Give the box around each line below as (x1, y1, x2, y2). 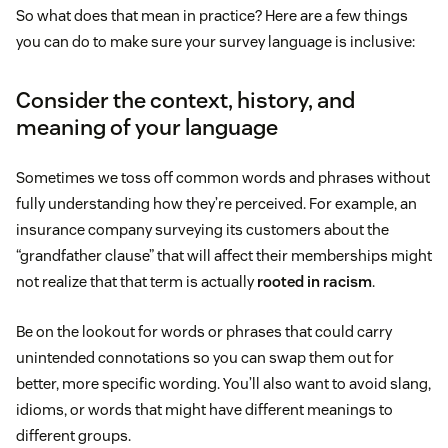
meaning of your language (16, 113, 278, 142)
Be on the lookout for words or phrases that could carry (16, 322, 392, 342)
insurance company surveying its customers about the (16, 220, 389, 240)
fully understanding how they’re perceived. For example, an (16, 194, 417, 214)
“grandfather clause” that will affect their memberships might (16, 246, 432, 266)
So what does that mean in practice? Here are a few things (16, 6, 408, 26)
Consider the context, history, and (16, 86, 355, 115)
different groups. (16, 426, 131, 446)
